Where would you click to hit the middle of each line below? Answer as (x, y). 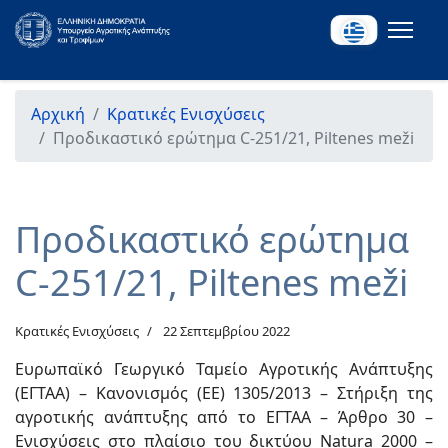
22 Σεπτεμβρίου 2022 (226, 331)
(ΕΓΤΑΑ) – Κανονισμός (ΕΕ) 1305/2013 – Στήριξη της (224, 393)
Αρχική (58, 114)
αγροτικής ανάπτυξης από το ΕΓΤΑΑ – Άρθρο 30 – (224, 417)
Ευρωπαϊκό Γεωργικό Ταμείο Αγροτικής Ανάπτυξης (224, 369)
